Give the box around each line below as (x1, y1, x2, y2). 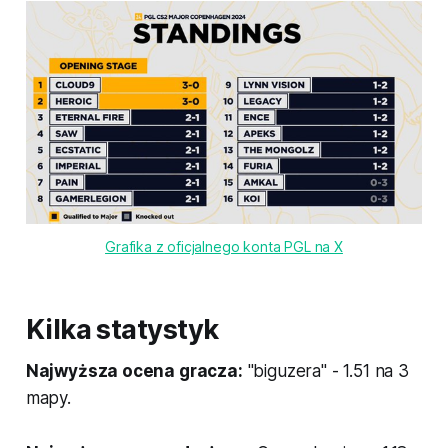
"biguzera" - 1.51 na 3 (242, 361, 409, 382)
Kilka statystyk (25, 313, 219, 347)
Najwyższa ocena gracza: (25, 361, 243, 382)
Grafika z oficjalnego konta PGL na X (105, 238, 343, 256)
